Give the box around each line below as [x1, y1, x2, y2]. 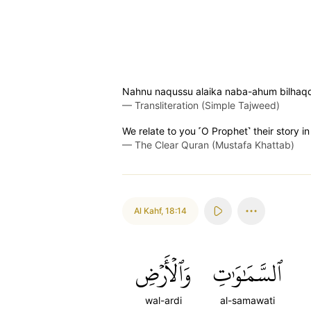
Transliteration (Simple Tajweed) [135, 99, 280, 111]
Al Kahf [134, 205, 161, 216]
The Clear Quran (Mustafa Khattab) [135, 139, 294, 151]
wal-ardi [144, 294, 182, 306]
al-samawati [220, 294, 275, 306]
